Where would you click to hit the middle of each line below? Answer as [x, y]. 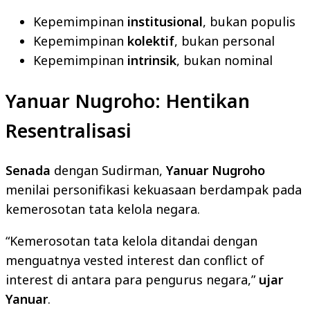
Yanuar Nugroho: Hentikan [128, 100]
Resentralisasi [69, 130]
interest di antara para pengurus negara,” [132, 280]
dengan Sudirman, [108, 171]
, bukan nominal [225, 61]
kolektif [151, 41]
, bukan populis [249, 22]
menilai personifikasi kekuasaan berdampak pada [154, 190]
